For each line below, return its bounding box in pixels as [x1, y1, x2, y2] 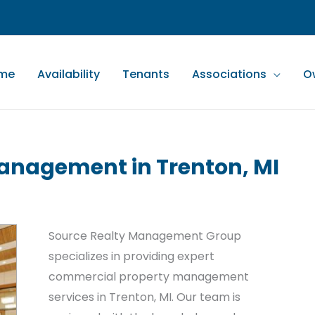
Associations [192, 66, 266, 83]
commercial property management [49, 269, 249, 285]
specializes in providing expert [49, 248, 214, 264]
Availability [37, 66, 100, 83]
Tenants [122, 66, 169, 83]
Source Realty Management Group [49, 228, 241, 244]
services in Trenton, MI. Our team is [49, 289, 240, 305]
